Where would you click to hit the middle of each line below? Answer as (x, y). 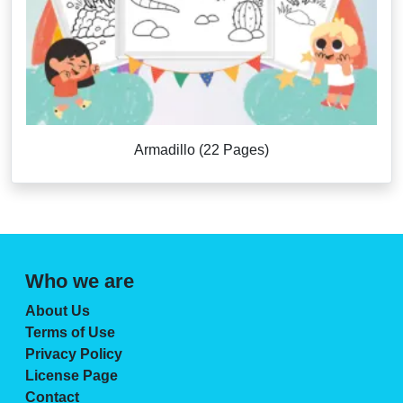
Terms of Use (70, 332)
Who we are (80, 281)
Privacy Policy (74, 354)
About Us (58, 310)
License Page (72, 375)
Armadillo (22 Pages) (201, 149)
